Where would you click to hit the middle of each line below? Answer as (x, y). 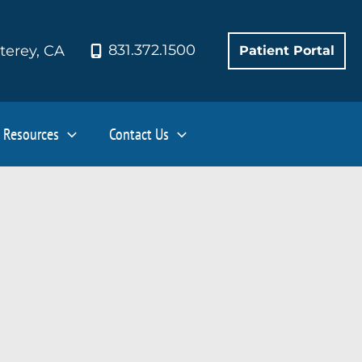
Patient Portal (287, 50)
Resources (31, 134)
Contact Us (139, 134)
